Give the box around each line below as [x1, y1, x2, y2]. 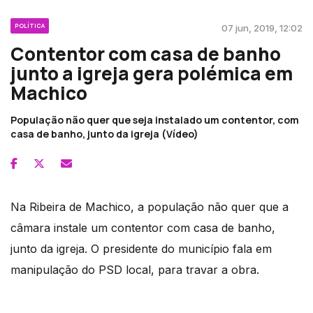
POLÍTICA [15, 21, 45, 29]
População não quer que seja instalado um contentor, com [10, 112, 299, 126]
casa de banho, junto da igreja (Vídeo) [10, 126, 198, 140]
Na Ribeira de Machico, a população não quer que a [10, 199, 289, 214]
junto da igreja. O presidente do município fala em [10, 241, 272, 256]
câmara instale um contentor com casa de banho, [10, 220, 275, 235]
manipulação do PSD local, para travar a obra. [10, 262, 259, 277]
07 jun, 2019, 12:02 [221, 22, 303, 34]
